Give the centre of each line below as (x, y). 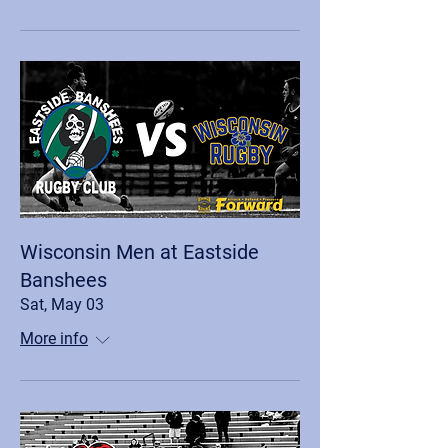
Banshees (63, 280)
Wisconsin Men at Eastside (139, 252)
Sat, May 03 (62, 304)
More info (54, 338)
